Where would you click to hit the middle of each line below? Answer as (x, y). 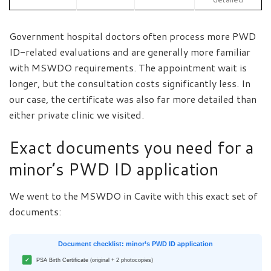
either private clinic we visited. (77, 115)
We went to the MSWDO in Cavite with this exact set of (133, 196)
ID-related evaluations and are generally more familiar (130, 52)
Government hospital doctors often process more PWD (132, 36)
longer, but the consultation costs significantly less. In (130, 83)
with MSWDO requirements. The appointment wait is (128, 68)
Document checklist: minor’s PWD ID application (135, 244)
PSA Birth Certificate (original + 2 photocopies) (95, 260)
